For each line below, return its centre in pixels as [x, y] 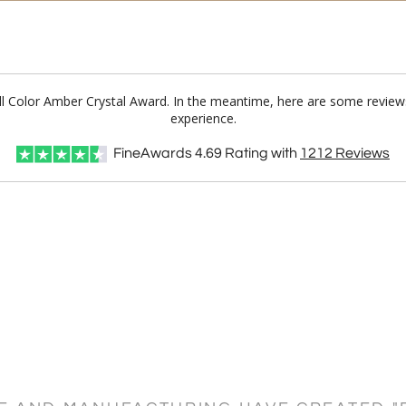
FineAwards [153, 153]
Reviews [361, 153]
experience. [203, 118]
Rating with [261, 153]
